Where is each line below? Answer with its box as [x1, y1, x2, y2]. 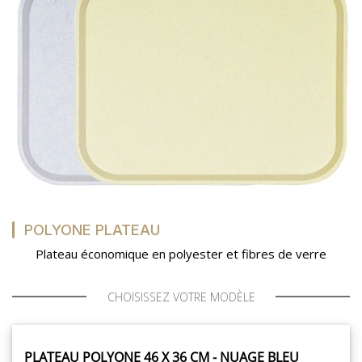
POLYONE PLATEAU [24, 221, 160, 238]
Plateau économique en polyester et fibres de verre [36, 245, 326, 262]
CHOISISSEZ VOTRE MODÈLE [107, 288, 255, 305]
